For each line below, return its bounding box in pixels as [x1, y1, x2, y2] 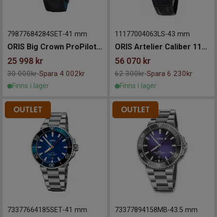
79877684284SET [7, 30, 62, 39]
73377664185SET [7, 205, 62, 214]
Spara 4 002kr [39, 69, 85, 78]
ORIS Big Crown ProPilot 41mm [96, 42, 102, 52]
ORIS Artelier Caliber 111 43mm [201, 42, 207, 52]
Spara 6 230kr [146, 69, 192, 78]
